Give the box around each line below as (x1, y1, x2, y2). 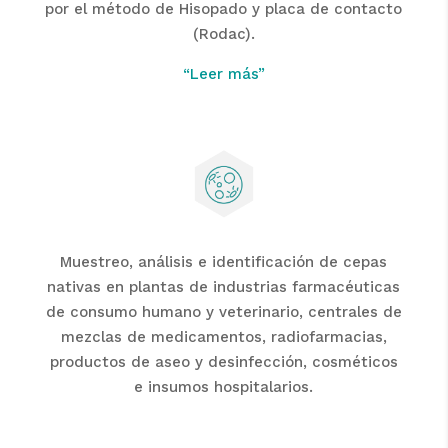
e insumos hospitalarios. (134, 378, 314, 397)
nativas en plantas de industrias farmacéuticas (47, 278, 401, 297)
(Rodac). (192, 25, 255, 44)
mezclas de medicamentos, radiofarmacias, (60, 328, 387, 347)
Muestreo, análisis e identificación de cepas (60, 253, 388, 272)
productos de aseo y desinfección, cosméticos (49, 353, 398, 372)
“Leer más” (182, 65, 265, 84)
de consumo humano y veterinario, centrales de (45, 303, 402, 322)
